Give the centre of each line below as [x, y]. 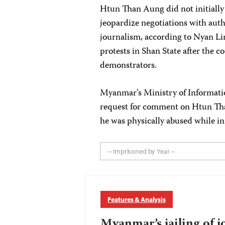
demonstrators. [130, 66]
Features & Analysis [137, 199]
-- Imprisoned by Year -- [141, 151]
